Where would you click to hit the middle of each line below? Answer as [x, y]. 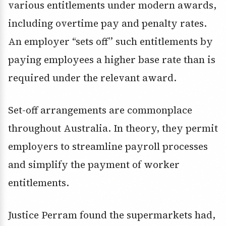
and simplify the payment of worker [94, 165]
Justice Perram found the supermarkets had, [112, 215]
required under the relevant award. [92, 78]
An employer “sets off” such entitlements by [110, 42]
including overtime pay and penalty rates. [107, 23]
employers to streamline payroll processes [108, 147]
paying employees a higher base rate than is [112, 60]
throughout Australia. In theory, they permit [113, 128]
